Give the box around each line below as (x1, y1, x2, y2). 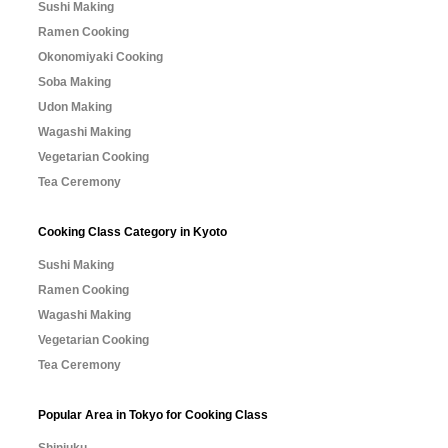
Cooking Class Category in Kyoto (38, 225, 227, 239)
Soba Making (38, 75, 111, 89)
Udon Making (38, 100, 112, 114)
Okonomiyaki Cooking (38, 50, 163, 64)
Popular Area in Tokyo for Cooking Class (38, 408, 268, 422)
